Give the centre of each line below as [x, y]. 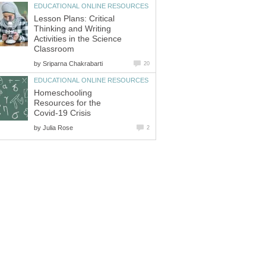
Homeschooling [63, 93]
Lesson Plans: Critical [74, 18]
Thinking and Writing [72, 28]
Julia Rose [58, 127]
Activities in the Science [78, 39]
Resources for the [67, 103]
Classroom [54, 49]
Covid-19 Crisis [62, 113]
